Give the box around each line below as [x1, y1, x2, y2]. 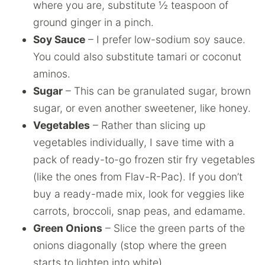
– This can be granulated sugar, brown [63, 84, 251, 97]
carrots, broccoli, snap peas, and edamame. [33, 204, 248, 217]
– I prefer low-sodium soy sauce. [85, 33, 245, 46]
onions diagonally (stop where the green [33, 238, 227, 251]
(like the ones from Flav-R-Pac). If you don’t [33, 170, 243, 183]
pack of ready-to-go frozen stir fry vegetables [33, 153, 255, 166]
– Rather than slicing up [90, 118, 206, 131]
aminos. [33, 67, 70, 80]
